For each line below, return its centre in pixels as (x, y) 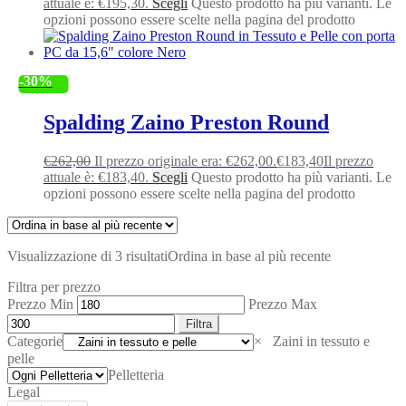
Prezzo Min (40, 304)
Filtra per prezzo (54, 287)
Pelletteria (136, 375)
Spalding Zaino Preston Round (186, 123)
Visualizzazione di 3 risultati (87, 256)
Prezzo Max (283, 304)
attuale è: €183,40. (96, 178)
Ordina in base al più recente (249, 256)
